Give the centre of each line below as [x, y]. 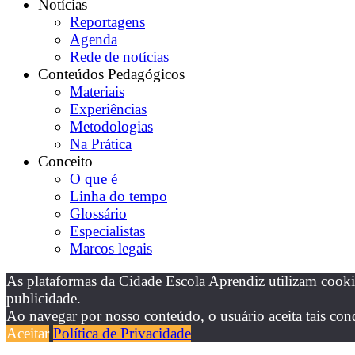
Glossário [98, 213]
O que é [94, 178]
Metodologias [111, 126]
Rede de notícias [119, 56]
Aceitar [28, 334]
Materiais [97, 91]
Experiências [108, 109]
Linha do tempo [118, 196]
